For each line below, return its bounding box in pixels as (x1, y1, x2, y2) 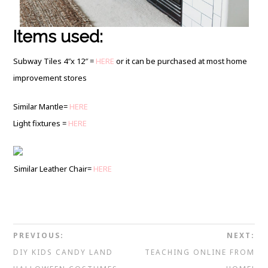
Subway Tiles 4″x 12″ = (13, 56, 96, 66)
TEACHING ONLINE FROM (144, 247, 255, 257)
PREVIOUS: (13, 230, 65, 240)
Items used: (13, 27, 103, 47)
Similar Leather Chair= (14, 163, 94, 174)
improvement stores (13, 72, 87, 83)
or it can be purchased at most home (114, 56, 248, 66)
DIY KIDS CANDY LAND (13, 247, 114, 257)
